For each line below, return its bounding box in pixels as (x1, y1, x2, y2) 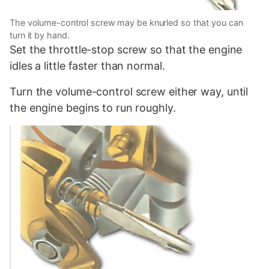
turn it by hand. (10, 30, 70, 41)
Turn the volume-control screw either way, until (10, 85, 249, 98)
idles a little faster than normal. (10, 59, 165, 73)
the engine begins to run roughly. (10, 101, 176, 115)
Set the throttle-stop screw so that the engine (10, 43, 243, 56)
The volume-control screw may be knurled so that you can (10, 17, 243, 28)
